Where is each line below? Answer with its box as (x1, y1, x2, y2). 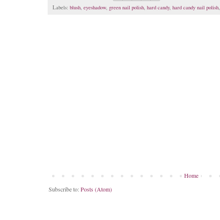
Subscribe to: (49, 185, 81, 193)
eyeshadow (83, 3, 106, 11)
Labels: (53, 3, 70, 11)
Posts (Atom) (81, 185, 112, 193)
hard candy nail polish (172, 3, 219, 11)
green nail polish (109, 3, 144, 11)
